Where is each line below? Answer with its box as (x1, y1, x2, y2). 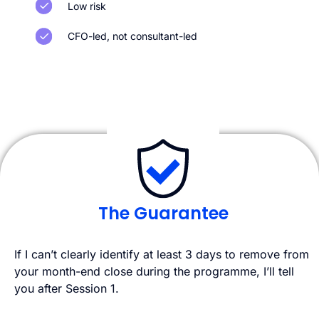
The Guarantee (98, 201, 229, 225)
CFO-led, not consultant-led (68, 30, 198, 43)
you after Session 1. (14, 281, 119, 296)
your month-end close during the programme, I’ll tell (14, 263, 294, 278)
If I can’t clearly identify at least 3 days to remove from (14, 246, 309, 261)
